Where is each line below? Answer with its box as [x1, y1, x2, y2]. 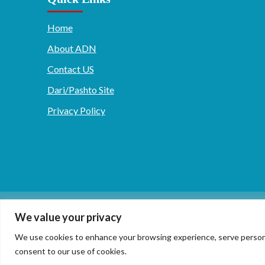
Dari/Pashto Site [47, 84, 114, 96]
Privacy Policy [47, 105, 105, 117]
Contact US [47, 63, 94, 75]
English [121, 205, 151, 217]
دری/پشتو [59, 205, 98, 217]
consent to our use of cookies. [15, 245, 127, 256]
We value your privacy [15, 210, 122, 224]
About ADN [47, 43, 96, 54]
